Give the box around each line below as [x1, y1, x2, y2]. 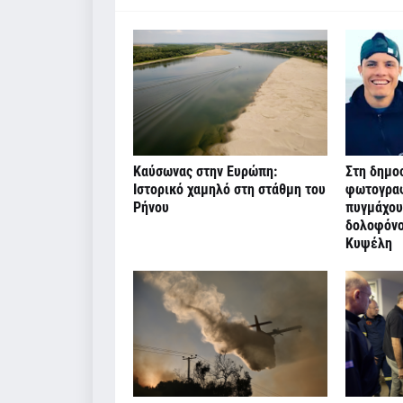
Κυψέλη [345, 234, 392, 252]
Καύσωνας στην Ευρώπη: [132, 162, 277, 180]
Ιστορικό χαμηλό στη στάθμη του [132, 180, 326, 198]
